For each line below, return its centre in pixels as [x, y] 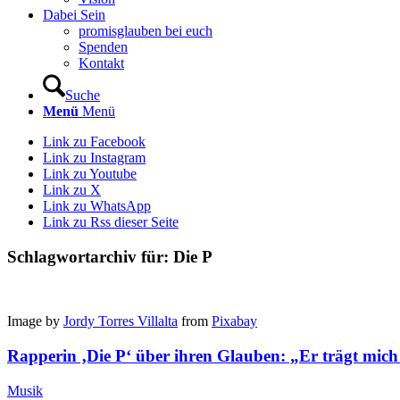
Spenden [103, 47]
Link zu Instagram [94, 158]
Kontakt [101, 63]
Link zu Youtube [90, 174]
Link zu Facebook [94, 142]
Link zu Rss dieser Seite [111, 222]
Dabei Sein [74, 15]
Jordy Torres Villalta [121, 321]
